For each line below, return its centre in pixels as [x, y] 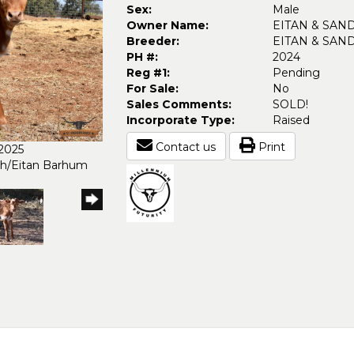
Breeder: [153, 41]
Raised [291, 120]
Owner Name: [167, 25]
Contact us [184, 147]
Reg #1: [148, 73]
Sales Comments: [179, 104]
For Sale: [152, 88]
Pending [296, 73]
